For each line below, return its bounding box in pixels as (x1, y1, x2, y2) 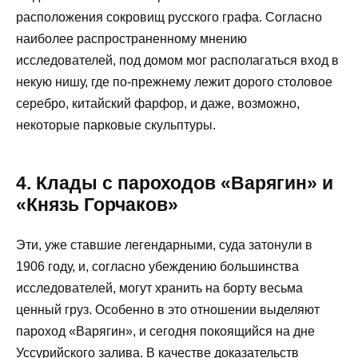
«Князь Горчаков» (16, 194, 178, 216)
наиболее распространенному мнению (16, 32, 247, 46)
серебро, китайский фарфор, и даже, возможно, (16, 97, 300, 111)
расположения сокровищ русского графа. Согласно (16, 10, 322, 25)
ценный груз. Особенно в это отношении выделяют (16, 303, 320, 317)
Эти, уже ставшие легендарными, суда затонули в (16, 238, 312, 253)
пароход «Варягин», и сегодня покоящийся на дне (16, 324, 315, 339)
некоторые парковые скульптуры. (16, 118, 216, 133)
